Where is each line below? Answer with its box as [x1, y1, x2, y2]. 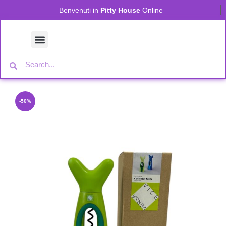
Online [140, 6, 163, 14]
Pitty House [100, 6, 140, 14]
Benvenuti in [59, 6, 100, 14]
